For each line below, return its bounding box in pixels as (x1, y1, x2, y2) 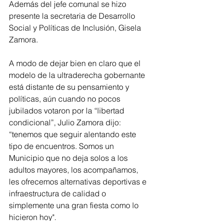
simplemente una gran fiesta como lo (9, 200, 141, 211)
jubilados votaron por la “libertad (9, 106, 126, 116)
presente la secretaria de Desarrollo (9, 11, 137, 21)
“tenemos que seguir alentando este (9, 129, 138, 140)
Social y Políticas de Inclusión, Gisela (9, 23, 143, 33)
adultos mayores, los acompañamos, (9, 165, 140, 175)
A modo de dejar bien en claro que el (9, 58, 143, 69)
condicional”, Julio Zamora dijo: (9, 117, 123, 128)
